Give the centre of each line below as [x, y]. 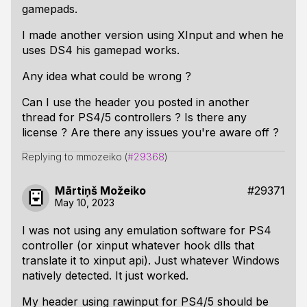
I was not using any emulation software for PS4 [147, 230]
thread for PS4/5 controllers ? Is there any [134, 117]
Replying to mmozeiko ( [75, 157]
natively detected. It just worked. [105, 275]
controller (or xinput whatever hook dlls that [138, 245]
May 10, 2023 [85, 202]
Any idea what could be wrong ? [107, 76]
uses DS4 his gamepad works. [101, 50]
